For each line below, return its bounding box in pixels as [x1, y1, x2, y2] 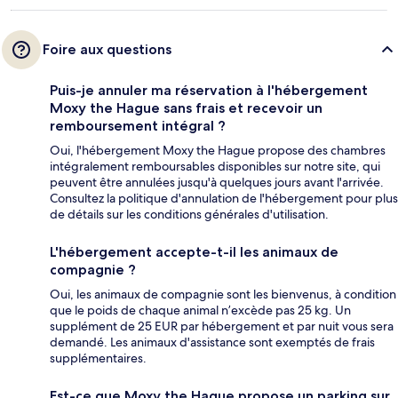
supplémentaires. [50, 350, 147, 367]
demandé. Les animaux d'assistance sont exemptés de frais [50, 334, 375, 351]
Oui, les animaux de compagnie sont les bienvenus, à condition [50, 286, 396, 303]
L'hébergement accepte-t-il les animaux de [50, 243, 338, 261]
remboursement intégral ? [50, 117, 226, 135]
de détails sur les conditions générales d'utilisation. [50, 206, 329, 223]
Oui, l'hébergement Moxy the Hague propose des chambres [50, 142, 386, 159]
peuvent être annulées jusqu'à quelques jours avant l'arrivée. [50, 174, 384, 191]
